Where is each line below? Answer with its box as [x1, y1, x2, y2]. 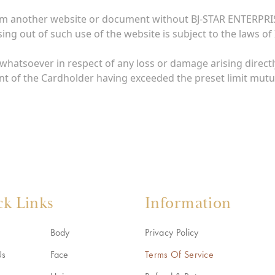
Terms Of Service [145, 248, 214, 261]
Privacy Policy [145, 226, 199, 239]
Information [145, 193, 231, 213]
